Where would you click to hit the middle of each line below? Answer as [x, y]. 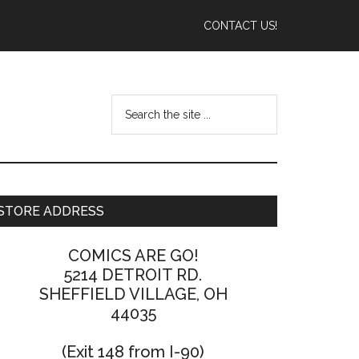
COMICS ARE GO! [133, 256]
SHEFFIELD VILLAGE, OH [133, 294]
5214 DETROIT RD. [133, 275]
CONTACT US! [240, 26]
